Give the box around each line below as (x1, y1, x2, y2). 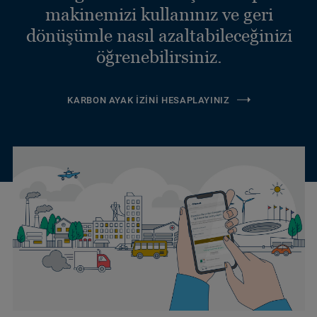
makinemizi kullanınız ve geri (45, 4, 273, 24)
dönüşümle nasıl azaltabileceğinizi (25, 25, 292, 45)
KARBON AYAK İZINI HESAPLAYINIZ (67, 94, 230, 105)
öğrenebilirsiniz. (96, 46, 222, 67)
